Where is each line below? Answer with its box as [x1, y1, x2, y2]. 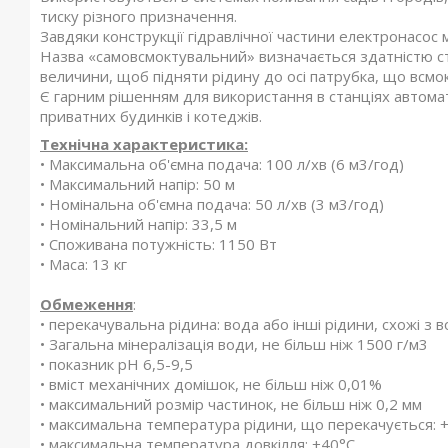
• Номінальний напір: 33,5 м [40, 214, 237, 234]
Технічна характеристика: [40, 134, 248, 154]
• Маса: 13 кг [40, 254, 127, 274]
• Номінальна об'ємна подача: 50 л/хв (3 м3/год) [40, 194, 384, 214]
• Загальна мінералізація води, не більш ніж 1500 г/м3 [40, 334, 428, 354]
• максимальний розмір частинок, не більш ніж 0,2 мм [40, 394, 422, 414]
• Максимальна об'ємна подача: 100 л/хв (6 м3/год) [40, 154, 404, 174]
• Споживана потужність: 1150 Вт [40, 234, 277, 254]
